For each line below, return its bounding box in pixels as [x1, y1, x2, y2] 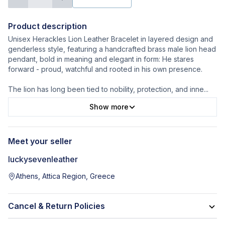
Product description [8, 21, 87, 32]
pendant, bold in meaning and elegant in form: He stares [8, 55, 194, 64]
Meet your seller [8, 136, 72, 147]
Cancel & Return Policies [8, 201, 105, 211]
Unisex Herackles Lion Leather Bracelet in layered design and [8, 35, 213, 44]
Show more [89, 102, 129, 111]
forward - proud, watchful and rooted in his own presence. [8, 65, 202, 74]
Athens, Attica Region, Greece [16, 172, 116, 181]
